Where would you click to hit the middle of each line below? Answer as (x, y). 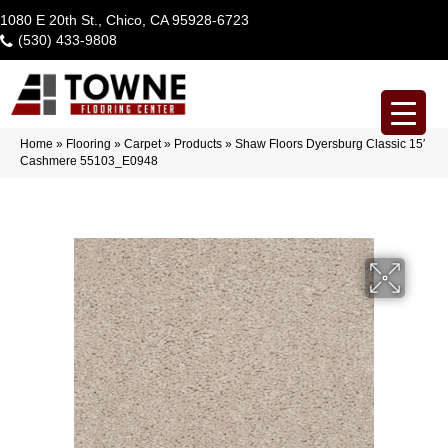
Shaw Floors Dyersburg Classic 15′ (330, 143)
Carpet (142, 143)
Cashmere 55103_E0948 (89, 160)
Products (198, 143)
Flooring (88, 143)
